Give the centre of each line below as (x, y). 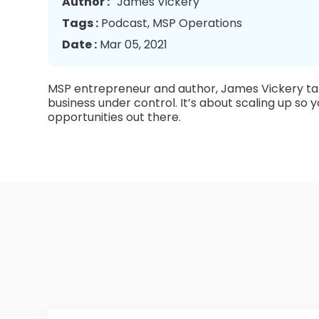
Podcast (124, 23)
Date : (79, 45)
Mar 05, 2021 (132, 45)
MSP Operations (197, 23)
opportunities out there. (114, 117)
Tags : (80, 23)
